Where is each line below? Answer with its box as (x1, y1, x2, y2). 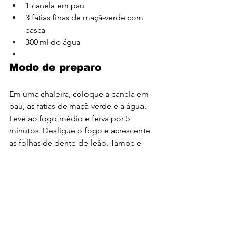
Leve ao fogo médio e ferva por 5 (9, 113, 132, 123)
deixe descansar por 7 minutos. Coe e (9, 150, 148, 160)
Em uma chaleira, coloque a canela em (9, 89, 151, 99)
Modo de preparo (9, 61, 101, 73)
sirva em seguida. (9, 162, 72, 172)
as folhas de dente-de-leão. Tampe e (9, 137, 144, 148)
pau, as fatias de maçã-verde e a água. (9, 101, 148, 111)
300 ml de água (25, 37, 80, 47)
